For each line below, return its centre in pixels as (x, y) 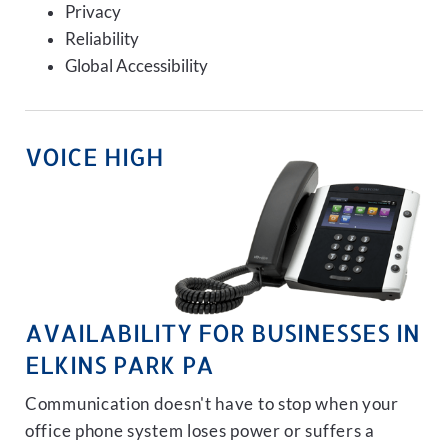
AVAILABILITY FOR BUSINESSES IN (222, 332)
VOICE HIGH (94, 156)
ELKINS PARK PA (119, 364)
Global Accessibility (136, 66)
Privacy (93, 12)
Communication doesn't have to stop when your (212, 404)
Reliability (102, 39)
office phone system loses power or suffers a (200, 431)
